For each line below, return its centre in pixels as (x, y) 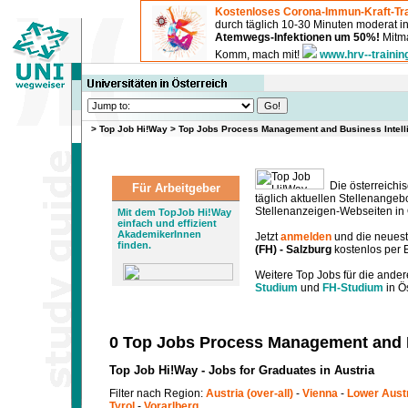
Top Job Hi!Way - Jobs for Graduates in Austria (242, 371)
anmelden (306, 237)
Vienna (320, 393)
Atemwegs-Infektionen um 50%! (297, 37)
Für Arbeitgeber (176, 188)
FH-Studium (353, 288)
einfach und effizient (167, 223)
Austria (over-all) (250, 393)
